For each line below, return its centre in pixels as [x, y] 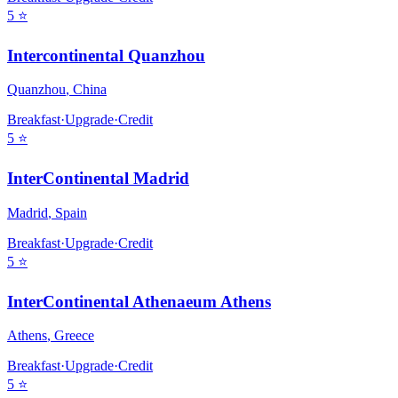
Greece [74, 336]
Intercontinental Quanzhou [106, 55]
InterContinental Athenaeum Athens [139, 301]
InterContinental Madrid [98, 179]
